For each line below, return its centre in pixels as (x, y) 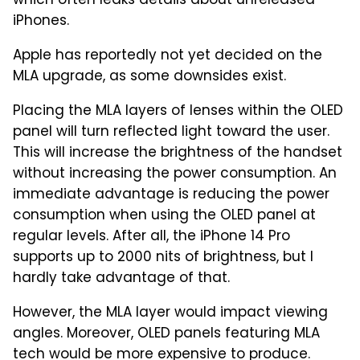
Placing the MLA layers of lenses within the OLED (178, 111)
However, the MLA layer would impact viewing (170, 313)
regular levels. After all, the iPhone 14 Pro (151, 237)
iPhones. (41, 21)
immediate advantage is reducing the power (171, 195)
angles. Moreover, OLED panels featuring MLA (166, 334)
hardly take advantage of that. (121, 278)
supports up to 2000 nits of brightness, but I (163, 258)
